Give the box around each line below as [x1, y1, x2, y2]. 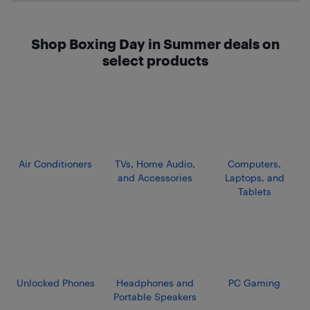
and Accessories [117, 171, 192, 183]
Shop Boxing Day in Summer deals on [30, 35, 280, 52]
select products [102, 52, 208, 69]
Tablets [237, 185, 271, 197]
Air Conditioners [19, 157, 92, 170]
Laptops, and [224, 171, 284, 183]
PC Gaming [228, 276, 281, 289]
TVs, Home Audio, [114, 157, 195, 170]
